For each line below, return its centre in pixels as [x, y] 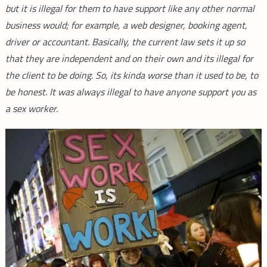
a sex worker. [32, 108]
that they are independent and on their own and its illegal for [129, 58]
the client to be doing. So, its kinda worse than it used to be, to [131, 75]
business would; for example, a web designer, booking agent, [126, 25]
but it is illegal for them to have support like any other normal [130, 8]
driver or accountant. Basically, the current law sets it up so [125, 42]
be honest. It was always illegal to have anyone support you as [131, 92]
